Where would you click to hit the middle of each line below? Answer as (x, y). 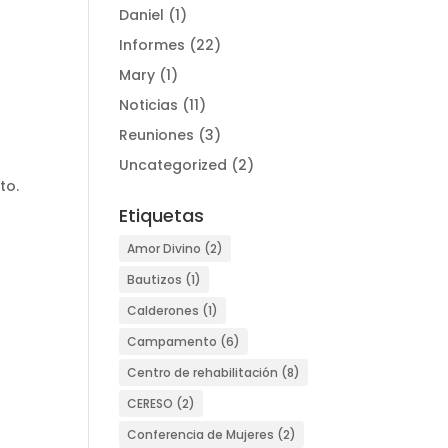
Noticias (149, 105)
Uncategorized (173, 165)
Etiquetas (162, 215)
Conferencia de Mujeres (201, 434)
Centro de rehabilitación (203, 372)
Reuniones (157, 135)
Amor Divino (164, 248)
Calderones (163, 310)
